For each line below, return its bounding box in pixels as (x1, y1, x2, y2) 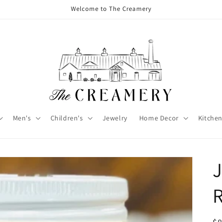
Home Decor (139, 113, 179, 122)
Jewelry (102, 113, 127, 122)
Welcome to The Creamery (70, 4, 152, 13)
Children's (50, 113, 83, 122)
